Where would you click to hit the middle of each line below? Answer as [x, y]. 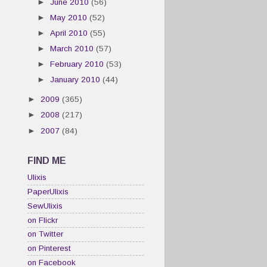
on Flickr [43, 220]
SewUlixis [45, 206]
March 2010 [73, 49]
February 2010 [78, 64]
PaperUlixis [48, 192]
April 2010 [70, 33]
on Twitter [45, 234]
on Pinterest [49, 248]
